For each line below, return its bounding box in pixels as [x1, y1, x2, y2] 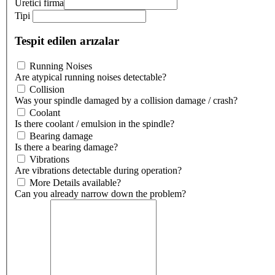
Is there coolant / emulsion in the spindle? [15, 118, 174, 129]
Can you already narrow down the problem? [15, 188, 186, 199]
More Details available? [29, 177, 121, 188]
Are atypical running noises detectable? [15, 71, 166, 82]
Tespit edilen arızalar [15, 34, 119, 47]
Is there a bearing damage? [15, 141, 118, 152]
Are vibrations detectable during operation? [15, 165, 182, 176]
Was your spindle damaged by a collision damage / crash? [15, 95, 238, 106]
